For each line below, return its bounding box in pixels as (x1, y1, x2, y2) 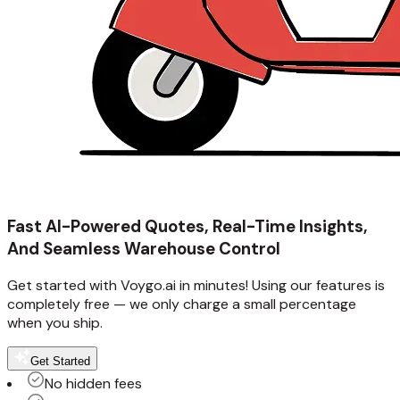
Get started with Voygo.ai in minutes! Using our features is (7, 276, 385, 296)
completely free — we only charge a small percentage (7, 295, 356, 314)
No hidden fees (45, 374, 142, 394)
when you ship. (7, 313, 103, 333)
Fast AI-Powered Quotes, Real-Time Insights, (7, 214, 368, 237)
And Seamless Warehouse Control (7, 237, 280, 260)
